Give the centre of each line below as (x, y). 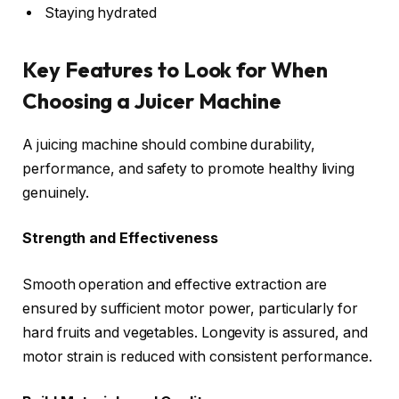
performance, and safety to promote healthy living (189, 168)
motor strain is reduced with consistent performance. (197, 356)
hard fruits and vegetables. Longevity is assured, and (195, 332)
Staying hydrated (101, 13)
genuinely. (56, 192)
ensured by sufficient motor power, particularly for (190, 308)
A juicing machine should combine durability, (169, 144)
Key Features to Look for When (175, 69)
